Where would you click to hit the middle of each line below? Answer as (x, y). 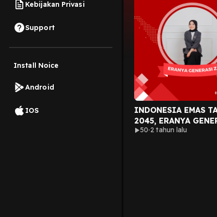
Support (40, 27)
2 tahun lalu (169, 130)
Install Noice (36, 65)
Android (40, 87)
